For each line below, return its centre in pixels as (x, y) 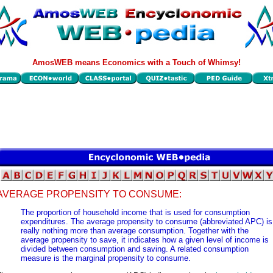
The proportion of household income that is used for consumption (135, 213)
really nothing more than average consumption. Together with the (135, 231)
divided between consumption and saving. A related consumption (135, 249)
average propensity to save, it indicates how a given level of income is (145, 240)
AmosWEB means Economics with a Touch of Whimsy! (136, 62)
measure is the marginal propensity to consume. (106, 258)
